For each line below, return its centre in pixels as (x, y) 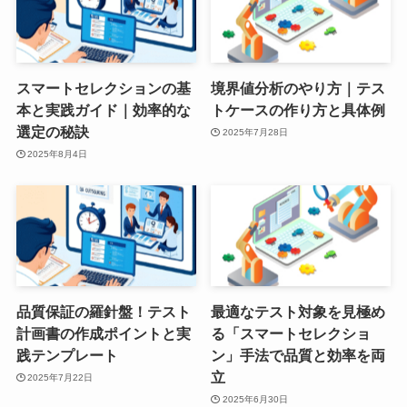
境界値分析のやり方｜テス (298, 89)
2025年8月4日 (58, 154)
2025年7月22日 (60, 377)
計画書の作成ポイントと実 (103, 334)
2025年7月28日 (255, 132)
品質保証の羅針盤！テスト (103, 312)
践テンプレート (67, 356)
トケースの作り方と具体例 (298, 110)
